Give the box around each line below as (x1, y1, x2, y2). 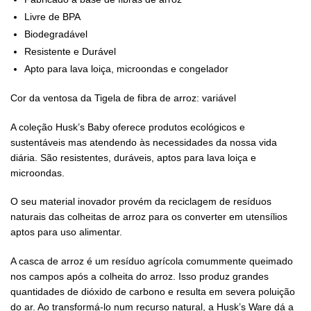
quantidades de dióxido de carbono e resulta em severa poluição (10, 285, 295, 297)
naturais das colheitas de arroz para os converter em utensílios (10, 211, 287, 223)
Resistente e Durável (24, 46, 116, 58)
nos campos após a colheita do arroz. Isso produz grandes (10, 270, 269, 282)
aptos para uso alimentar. (10, 226, 122, 238)
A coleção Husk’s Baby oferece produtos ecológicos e (10, 121, 245, 133)
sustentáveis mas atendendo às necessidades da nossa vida (10, 136, 277, 148)
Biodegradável (24, 28, 87, 40)
